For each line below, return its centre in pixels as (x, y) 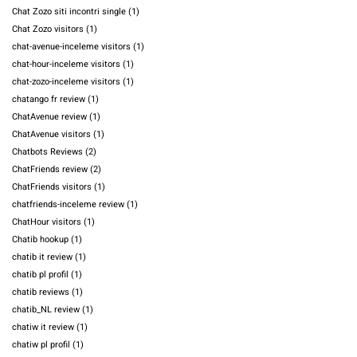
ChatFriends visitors (52, 187)
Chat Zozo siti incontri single (69, 12)
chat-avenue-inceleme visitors (71, 47)
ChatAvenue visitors (51, 135)
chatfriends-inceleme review (68, 205)
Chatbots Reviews (47, 152)
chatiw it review (43, 328)
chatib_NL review (46, 310)
